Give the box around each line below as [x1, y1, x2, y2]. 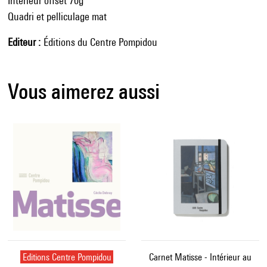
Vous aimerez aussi [8, 78, 160, 104]
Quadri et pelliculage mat [8, 10, 107, 23]
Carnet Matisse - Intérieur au [149, 251, 252, 263]
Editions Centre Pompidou [22, 251, 111, 263]
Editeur [8, 35, 36, 48]
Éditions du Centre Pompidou [43, 35, 157, 48]
